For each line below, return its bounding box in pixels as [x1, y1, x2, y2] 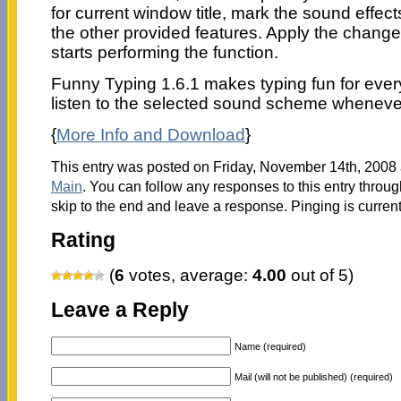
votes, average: [124, 266, 252, 286]
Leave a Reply [50, 299, 189, 322]
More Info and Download [55, 124, 245, 144]
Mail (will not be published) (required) [234, 371, 393, 382]
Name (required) [234, 340, 306, 352]
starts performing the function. [50, 42, 278, 62]
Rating [50, 228, 115, 252]
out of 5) [286, 266, 354, 286]
